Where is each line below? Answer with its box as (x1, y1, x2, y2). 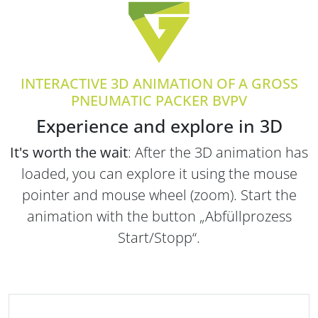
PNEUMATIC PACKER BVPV (71, 90, 247, 110)
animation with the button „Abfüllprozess (26, 206, 292, 226)
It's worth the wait (10, 142, 128, 162)
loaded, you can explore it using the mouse (21, 163, 297, 183)
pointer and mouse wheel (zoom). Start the (21, 185, 297, 204)
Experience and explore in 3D (35, 113, 283, 138)
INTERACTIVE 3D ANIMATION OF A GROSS (20, 73, 298, 93)
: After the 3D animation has (128, 142, 308, 162)
